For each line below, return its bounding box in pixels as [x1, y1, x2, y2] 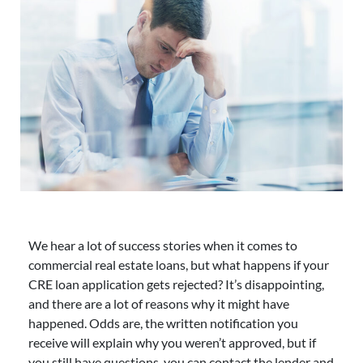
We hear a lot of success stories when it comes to [28, 237, 297, 253]
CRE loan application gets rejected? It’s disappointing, [28, 275, 324, 292]
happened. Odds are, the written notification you [28, 314, 298, 331]
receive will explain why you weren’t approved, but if [28, 334, 316, 350]
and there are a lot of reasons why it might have [28, 295, 289, 311]
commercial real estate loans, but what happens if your [28, 256, 329, 272]
